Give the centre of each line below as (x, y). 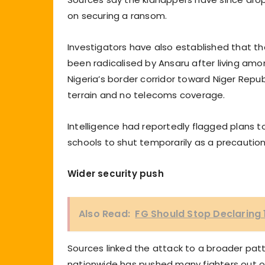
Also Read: (104, 214)
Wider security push (116, 173)
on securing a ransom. (117, 15)
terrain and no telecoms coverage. (146, 95)
